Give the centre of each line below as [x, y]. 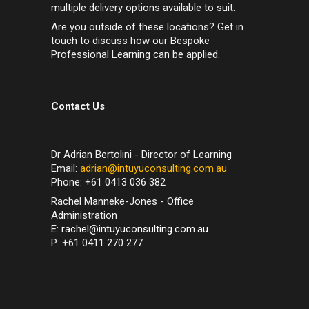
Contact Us [78, 106]
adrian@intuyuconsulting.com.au [153, 168]
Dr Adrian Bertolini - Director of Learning [141, 154]
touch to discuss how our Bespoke [130, 40]
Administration [84, 215]
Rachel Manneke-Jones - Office [122, 201]
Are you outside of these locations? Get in [147, 27]
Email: [66, 168]
